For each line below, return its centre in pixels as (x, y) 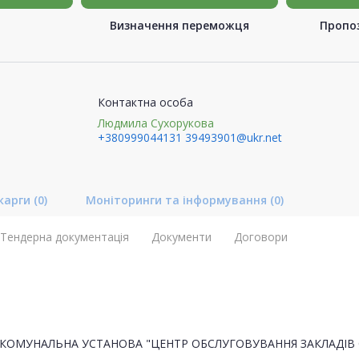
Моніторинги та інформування (178, 200)
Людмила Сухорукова (155, 123)
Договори (261, 236)
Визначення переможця (179, 25)
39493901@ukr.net (233, 137)
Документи (182, 236)
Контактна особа (145, 102)
